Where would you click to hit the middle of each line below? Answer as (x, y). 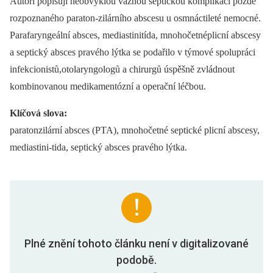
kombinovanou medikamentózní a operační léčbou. (108, 87)
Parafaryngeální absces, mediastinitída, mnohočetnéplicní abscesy (135, 35)
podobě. (136, 260)
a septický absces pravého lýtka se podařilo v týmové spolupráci (133, 52)
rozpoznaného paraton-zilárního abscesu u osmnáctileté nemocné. (135, 18)
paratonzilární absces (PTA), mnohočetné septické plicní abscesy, (135, 130)
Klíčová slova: (38, 113)
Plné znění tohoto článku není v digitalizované (136, 244)
